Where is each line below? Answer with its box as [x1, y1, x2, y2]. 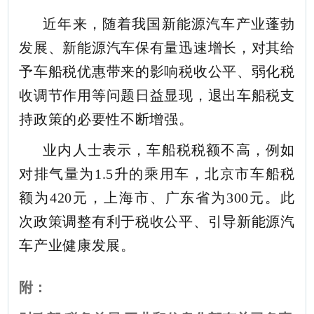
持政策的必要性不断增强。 [19, 111, 193, 127]
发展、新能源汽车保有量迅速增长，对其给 [19, 39, 295, 55]
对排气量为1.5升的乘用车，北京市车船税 [19, 165, 295, 182]
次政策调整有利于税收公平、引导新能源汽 [19, 213, 295, 229]
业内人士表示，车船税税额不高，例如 [43, 142, 295, 158]
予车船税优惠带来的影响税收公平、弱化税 [19, 63, 295, 79]
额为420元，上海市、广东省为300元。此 [19, 189, 295, 205]
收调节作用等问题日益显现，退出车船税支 [19, 87, 295, 103]
